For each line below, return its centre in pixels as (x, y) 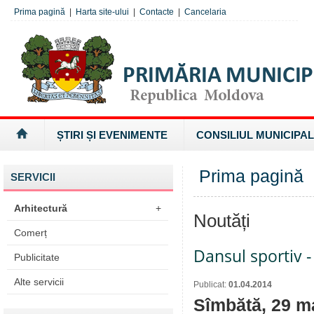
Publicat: (211, 285)
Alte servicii (39, 282)
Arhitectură (41, 208)
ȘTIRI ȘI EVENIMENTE (112, 135)
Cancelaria (205, 12)
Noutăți (222, 221)
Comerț (30, 233)
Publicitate (37, 257)
